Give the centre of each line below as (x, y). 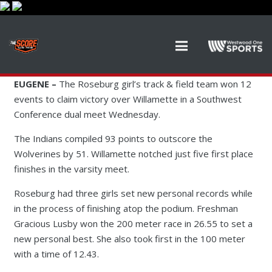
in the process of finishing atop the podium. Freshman (126, 208)
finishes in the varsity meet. (71, 169)
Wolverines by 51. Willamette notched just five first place (133, 154)
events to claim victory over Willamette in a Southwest (127, 99)
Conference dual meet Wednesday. (87, 114)
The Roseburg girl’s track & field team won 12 (154, 84)
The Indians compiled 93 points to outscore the (113, 138)
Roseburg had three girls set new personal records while (133, 193)
